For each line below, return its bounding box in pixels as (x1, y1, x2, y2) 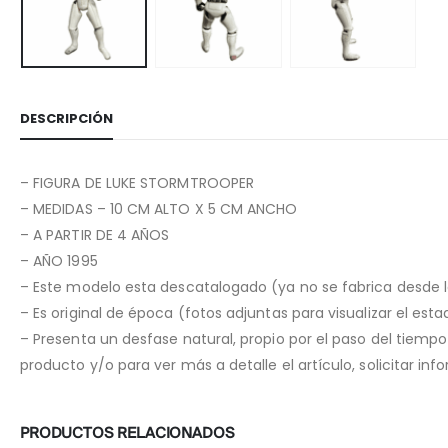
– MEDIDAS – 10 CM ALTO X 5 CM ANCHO (20, 199, 298, 220)
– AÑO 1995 (20, 251, 98, 272)
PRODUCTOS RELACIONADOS (20, 426, 235, 443)
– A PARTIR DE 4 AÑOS (20, 225, 170, 246)
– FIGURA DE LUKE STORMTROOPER (20, 173, 255, 194)
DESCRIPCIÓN (20, 109, 113, 129)
